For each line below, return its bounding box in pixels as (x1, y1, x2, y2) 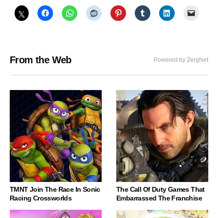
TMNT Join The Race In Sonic (10, 185, 100, 194)
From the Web (10, 54, 72, 66)
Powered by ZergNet (154, 56, 208, 64)
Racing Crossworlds (10, 194, 72, 202)
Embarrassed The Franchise (116, 194, 202, 202)
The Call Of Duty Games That (116, 185, 205, 194)
